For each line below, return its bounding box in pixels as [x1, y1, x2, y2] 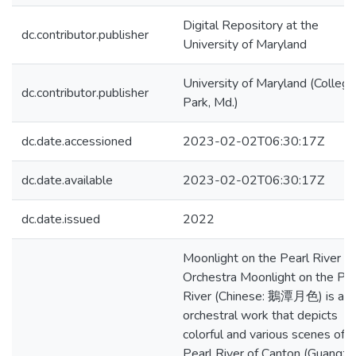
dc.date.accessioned [21, 133, 132, 150]
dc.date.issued [21, 211, 100, 228]
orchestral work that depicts [183, 307, 338, 324]
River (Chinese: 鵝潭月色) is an [183, 288, 350, 305]
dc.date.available [21, 172, 113, 189]
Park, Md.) [183, 94, 238, 111]
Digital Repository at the [183, 17, 319, 34]
